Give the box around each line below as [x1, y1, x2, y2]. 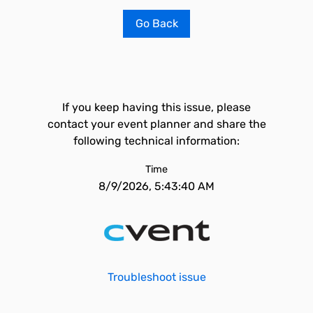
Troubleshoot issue [107, 270, 206, 284]
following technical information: [73, 134, 240, 147]
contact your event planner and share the [47, 117, 266, 131]
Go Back [135, 17, 178, 30]
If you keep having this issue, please [62, 101, 251, 114]
